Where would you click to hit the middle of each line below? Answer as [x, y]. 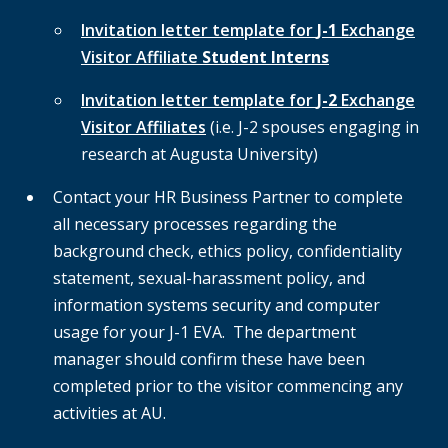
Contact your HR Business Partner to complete [228, 197]
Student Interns [265, 57]
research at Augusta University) [199, 154]
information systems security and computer [216, 305]
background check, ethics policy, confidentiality [227, 251]
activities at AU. [109, 413]
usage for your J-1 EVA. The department [204, 332]
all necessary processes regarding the [195, 224]
